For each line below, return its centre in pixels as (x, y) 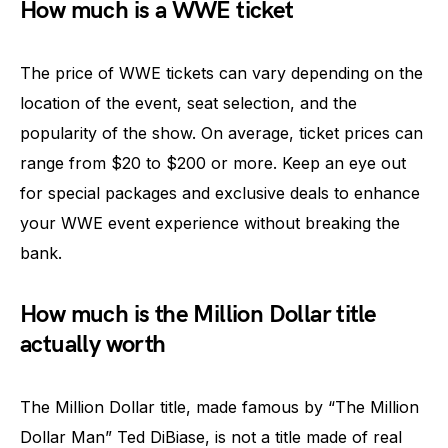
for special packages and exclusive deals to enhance (220, 193)
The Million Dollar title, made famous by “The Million (219, 407)
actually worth (93, 344)
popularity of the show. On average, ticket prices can (221, 133)
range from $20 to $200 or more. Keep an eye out (213, 163)
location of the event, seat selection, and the (188, 103)
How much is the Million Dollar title (198, 314)
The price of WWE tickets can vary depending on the (221, 73)
